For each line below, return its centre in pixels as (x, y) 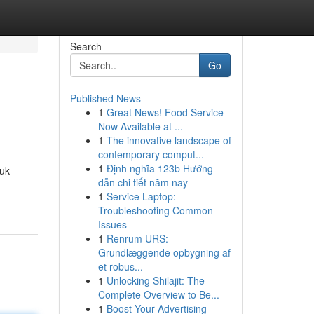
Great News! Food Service (165, 112)
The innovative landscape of (169, 140)
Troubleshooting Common (155, 210)
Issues (112, 224)
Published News (105, 98)
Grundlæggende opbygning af (164, 252)
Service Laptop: (141, 196)
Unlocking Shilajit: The (155, 280)
